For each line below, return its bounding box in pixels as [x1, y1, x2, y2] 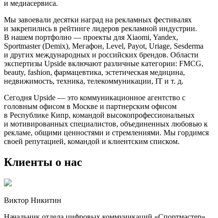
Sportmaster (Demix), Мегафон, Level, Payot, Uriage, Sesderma [4, 42, 203, 51]
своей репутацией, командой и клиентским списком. [4, 137, 180, 146]
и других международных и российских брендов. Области [4, 51, 199, 59]
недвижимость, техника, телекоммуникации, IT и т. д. [4, 77, 183, 86]
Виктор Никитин [4, 196, 61, 204]
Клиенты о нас [4, 156, 82, 169]
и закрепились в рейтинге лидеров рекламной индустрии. [4, 24, 197, 33]
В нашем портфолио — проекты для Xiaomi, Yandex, [4, 33, 178, 42]
